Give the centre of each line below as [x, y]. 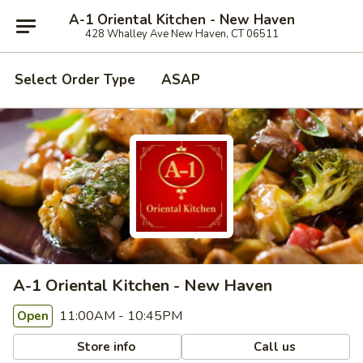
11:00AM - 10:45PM [119, 316]
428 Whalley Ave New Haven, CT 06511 [181, 34]
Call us [273, 346]
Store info [105, 346]
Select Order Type [75, 80]
